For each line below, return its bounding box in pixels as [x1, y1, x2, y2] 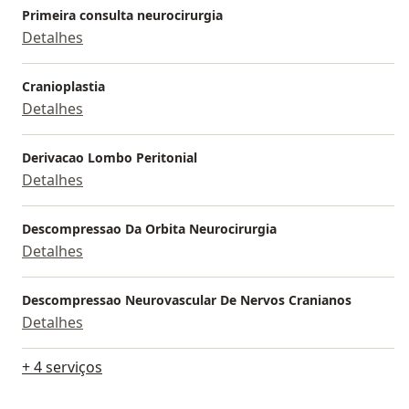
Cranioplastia [22, 78, 105, 96]
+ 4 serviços [22, 357, 102, 378]
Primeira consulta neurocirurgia [22, 6, 223, 25]
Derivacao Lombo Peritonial [22, 149, 197, 167]
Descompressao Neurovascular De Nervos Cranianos [22, 291, 351, 309]
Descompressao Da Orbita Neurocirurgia [22, 220, 277, 238]
